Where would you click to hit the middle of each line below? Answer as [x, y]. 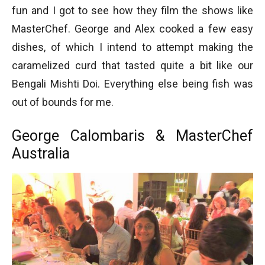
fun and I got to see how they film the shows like [132, 10]
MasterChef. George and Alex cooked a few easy [132, 28]
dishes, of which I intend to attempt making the [132, 47]
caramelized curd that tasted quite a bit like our [132, 65]
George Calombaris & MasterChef [132, 135]
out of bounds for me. [63, 102]
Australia [41, 153]
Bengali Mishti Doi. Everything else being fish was [132, 83]
